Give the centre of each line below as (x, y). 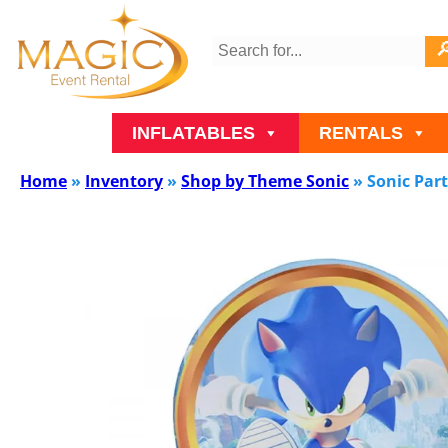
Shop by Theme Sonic (265, 181)
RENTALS (361, 133)
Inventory (124, 181)
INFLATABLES (193, 133)
